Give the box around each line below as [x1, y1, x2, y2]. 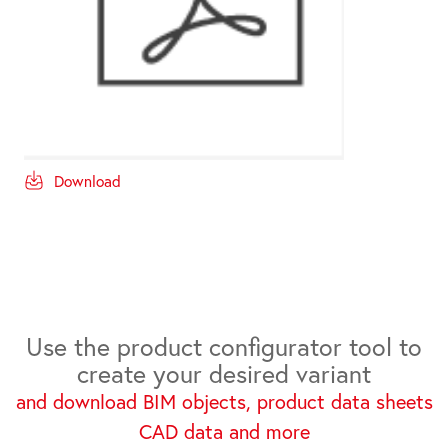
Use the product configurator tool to [26, 330, 422, 362]
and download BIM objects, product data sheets [15, 388, 433, 414]
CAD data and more [138, 418, 310, 444]
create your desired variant [77, 357, 371, 389]
